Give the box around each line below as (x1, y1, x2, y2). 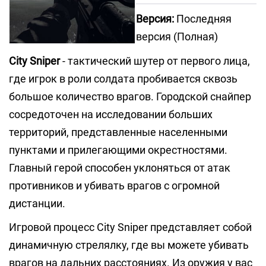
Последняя (174, 12, 232, 25)
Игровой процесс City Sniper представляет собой (9, 221, 252, 233)
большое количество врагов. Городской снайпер (9, 90, 251, 103)
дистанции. (9, 197, 65, 210)
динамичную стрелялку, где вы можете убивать (9, 239, 249, 251)
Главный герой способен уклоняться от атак (9, 161, 230, 174)
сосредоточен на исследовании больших (9, 108, 213, 121)
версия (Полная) (136, 30, 218, 43)
